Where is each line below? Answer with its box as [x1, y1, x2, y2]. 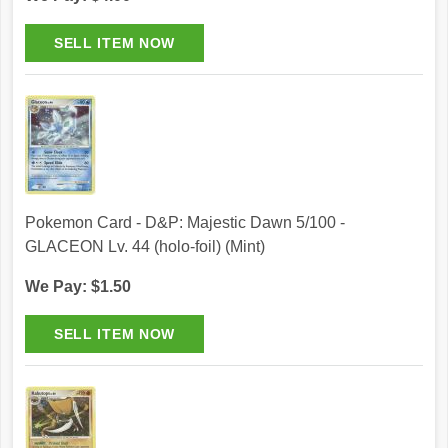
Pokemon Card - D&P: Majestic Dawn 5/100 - [25, 214, 345, 232]
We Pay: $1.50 [25, 278, 131, 296]
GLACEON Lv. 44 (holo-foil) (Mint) [25, 238, 265, 256]
